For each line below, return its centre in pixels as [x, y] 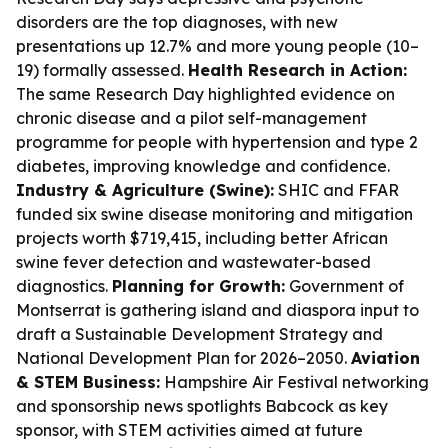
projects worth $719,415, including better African [202, 238]
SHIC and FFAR [336, 190]
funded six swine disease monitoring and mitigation [214, 214]
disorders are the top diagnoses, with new [177, 22]
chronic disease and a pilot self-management [191, 118]
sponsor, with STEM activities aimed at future [189, 430]
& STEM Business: [88, 382]
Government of [344, 286]
